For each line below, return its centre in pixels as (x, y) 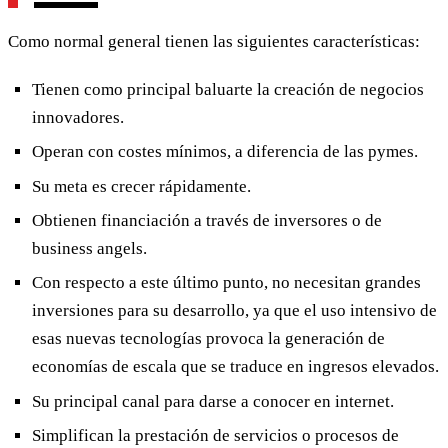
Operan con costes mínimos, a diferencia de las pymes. (225, 152)
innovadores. (78, 117)
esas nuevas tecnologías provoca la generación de (208, 339)
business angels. (89, 249)
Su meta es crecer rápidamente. (141, 186)
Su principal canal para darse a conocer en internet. (213, 401)
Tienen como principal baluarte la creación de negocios (228, 89)
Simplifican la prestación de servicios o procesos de (215, 436)
